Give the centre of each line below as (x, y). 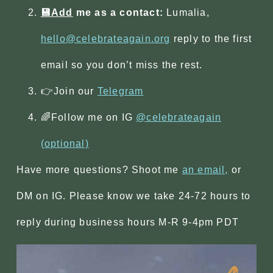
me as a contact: (118, 13)
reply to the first (211, 39)
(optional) (65, 144)
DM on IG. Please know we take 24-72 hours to (133, 196)
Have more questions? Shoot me (99, 170)
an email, (205, 170)
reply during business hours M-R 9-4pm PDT (128, 222)
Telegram (120, 91)
